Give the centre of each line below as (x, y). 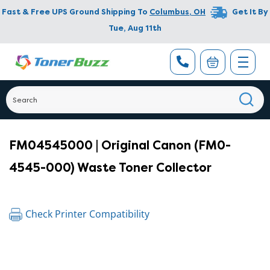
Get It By (250, 12)
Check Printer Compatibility (87, 214)
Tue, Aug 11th (135, 28)
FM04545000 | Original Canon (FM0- (120, 145)
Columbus (169, 12)
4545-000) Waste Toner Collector (110, 168)
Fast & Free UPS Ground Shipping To (75, 12)
